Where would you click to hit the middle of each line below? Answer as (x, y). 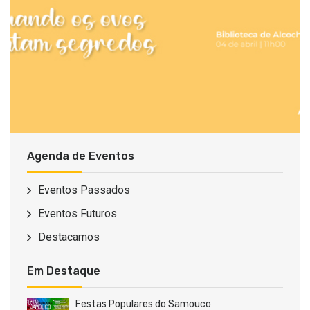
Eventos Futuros (77, 213)
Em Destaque (64, 271)
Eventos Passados (84, 190)
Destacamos (69, 237)
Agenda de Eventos (81, 156)
